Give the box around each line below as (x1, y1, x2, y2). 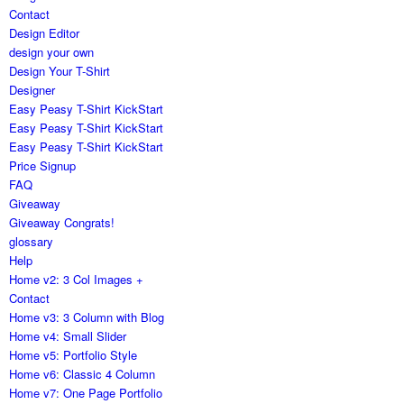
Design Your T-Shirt (9, 62, 111, 80)
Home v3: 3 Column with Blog (9, 308, 165, 326)
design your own (9, 43, 95, 61)
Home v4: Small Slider (9, 327, 127, 345)
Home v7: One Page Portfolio (9, 384, 163, 402)
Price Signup (9, 157, 77, 175)
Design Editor (9, 24, 80, 42)
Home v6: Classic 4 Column (9, 365, 156, 383)
